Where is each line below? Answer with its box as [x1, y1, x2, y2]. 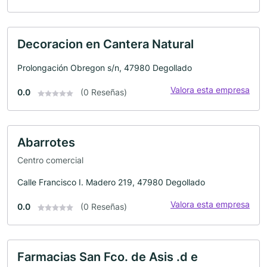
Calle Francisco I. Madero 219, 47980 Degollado [17, 176, 205, 187]
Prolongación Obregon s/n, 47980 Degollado [17, 63, 192, 73]
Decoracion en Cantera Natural [17, 37, 194, 52]
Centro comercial [17, 154, 83, 165]
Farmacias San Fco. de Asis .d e [17, 249, 198, 264]
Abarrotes [17, 135, 75, 150]
